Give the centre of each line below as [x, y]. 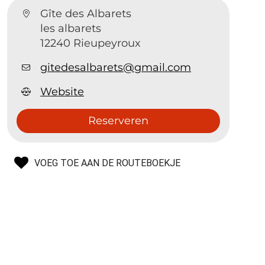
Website [62, 91]
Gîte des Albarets [86, 13]
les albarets [71, 28]
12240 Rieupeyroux [91, 43]
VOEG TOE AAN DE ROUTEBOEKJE [108, 163]
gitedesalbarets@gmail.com [116, 67]
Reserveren [118, 120]
